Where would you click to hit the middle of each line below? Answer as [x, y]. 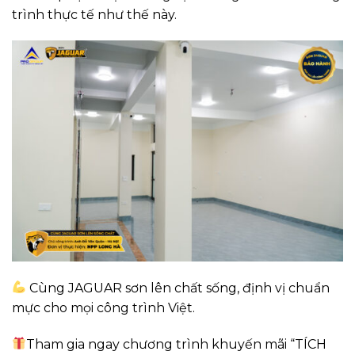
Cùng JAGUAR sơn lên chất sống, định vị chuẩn [178, 288]
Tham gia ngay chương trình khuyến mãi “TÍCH [177, 344]
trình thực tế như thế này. [94, 14]
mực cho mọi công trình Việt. [103, 307]
